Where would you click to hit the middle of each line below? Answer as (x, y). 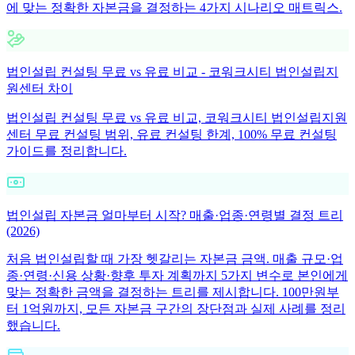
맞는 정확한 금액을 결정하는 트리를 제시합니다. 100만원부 (173, 292)
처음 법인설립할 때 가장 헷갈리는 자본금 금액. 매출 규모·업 (175, 258)
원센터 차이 (40, 88)
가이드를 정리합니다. (67, 151)
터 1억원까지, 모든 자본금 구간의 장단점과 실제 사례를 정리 (176, 308)
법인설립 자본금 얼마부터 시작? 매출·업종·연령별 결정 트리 (175, 215)
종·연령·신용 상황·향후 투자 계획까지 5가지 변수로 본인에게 (177, 275)
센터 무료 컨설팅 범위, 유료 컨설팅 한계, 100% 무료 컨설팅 (172, 134)
